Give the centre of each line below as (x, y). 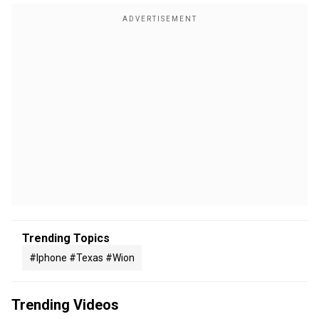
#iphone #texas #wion (82, 258)
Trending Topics (66, 238)
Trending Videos (65, 305)
